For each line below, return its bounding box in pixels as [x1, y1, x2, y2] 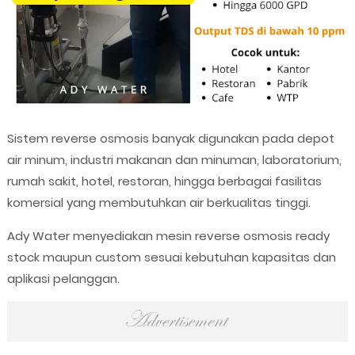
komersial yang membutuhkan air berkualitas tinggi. [6, 193, 311, 211]
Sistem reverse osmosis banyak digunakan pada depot [6, 129, 334, 147]
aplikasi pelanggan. [6, 269, 120, 287]
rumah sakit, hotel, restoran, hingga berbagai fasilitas [6, 172, 322, 189]
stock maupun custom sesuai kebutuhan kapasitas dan [6, 248, 336, 265]
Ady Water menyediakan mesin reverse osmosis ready [6, 227, 330, 244]
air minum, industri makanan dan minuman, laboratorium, [6, 151, 342, 168]
